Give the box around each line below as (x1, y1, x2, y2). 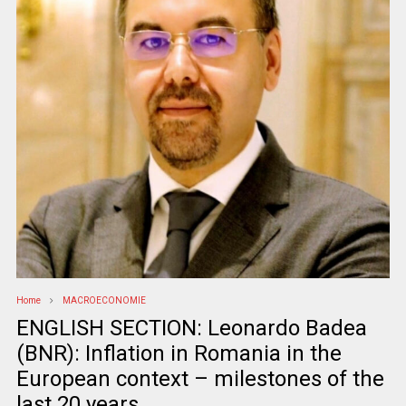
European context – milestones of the (15, 366, 384, 392)
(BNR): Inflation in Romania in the (15, 341, 342, 367)
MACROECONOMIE (62, 295, 146, 306)
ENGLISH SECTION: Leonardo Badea (15, 315, 367, 342)
